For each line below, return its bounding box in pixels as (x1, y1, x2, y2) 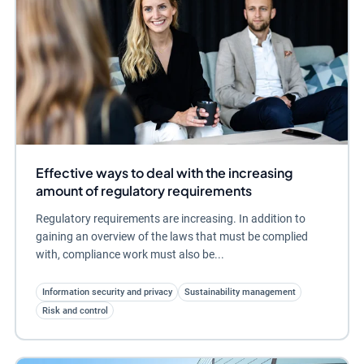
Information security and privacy (41, 286, 172, 297)
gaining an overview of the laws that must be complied (35, 230, 308, 244)
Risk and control (41, 305, 108, 316)
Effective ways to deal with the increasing (35, 164, 292, 182)
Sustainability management (184, 286, 296, 297)
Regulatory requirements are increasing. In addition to (35, 212, 305, 226)
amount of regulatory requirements (35, 182, 252, 200)
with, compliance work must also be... (35, 248, 224, 262)
